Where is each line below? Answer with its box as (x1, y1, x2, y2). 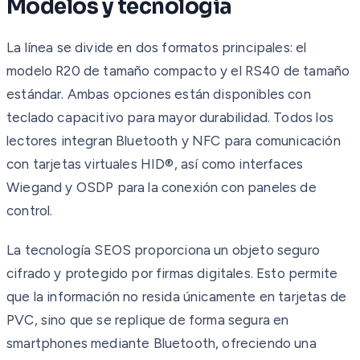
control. (6, 202, 53, 219)
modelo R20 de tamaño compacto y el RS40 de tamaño (6, 62, 350, 79)
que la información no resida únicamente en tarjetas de (6, 288, 347, 305)
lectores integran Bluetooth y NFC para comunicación (6, 132, 341, 149)
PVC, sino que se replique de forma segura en (6, 311, 289, 328)
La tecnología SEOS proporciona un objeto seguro (6, 241, 320, 258)
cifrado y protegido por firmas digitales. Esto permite (6, 264, 338, 281)
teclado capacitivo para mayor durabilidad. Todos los (6, 108, 333, 125)
